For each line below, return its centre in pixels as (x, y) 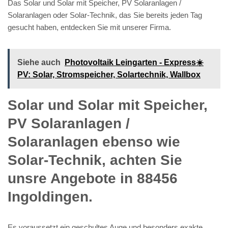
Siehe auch (39, 62)
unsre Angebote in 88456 (93, 178)
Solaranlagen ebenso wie (94, 141)
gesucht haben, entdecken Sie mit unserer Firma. (89, 27)
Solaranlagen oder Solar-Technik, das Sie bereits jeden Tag (105, 15)
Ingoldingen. (50, 196)
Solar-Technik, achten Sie (95, 160)
